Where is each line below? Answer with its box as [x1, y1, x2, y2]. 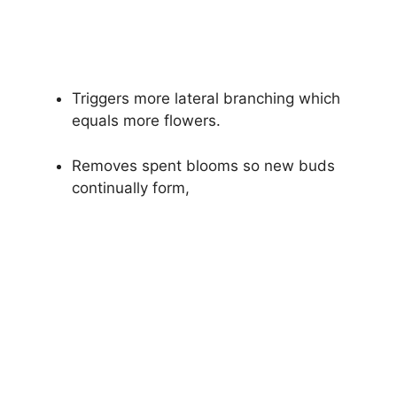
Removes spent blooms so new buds [72, 156, 335, 175]
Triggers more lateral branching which [72, 90, 340, 108]
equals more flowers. [72, 112, 221, 130]
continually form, [72, 178, 190, 197]
